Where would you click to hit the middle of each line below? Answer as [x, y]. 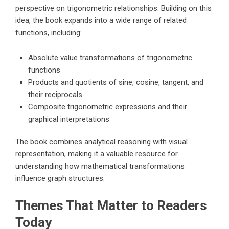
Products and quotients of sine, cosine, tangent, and [116, 83]
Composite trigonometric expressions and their [108, 107]
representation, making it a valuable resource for [97, 154]
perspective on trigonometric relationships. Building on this [113, 8]
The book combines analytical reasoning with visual [101, 142]
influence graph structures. [60, 179]
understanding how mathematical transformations [100, 166]
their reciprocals [55, 95]
